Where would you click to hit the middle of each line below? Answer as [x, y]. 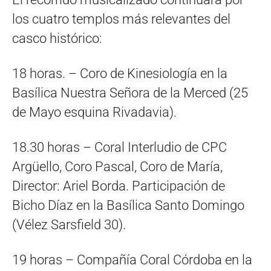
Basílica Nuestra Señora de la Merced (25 [130, 93]
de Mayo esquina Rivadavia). [94, 112]
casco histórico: [57, 38]
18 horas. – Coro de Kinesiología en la [120, 73]
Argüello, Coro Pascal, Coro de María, [117, 166]
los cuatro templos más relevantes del [121, 19]
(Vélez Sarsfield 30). [69, 224]
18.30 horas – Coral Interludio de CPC [119, 147]
